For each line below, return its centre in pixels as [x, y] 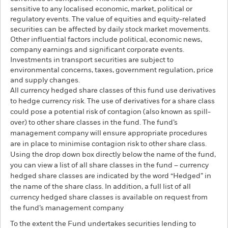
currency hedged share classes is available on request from [109, 197]
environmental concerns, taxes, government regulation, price [112, 70]
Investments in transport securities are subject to [92, 60]
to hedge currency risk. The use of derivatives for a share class [112, 101]
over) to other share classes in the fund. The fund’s [94, 123]
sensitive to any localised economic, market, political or [101, 9]
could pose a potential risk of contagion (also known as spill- [110, 112]
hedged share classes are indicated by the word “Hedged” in [111, 176]
